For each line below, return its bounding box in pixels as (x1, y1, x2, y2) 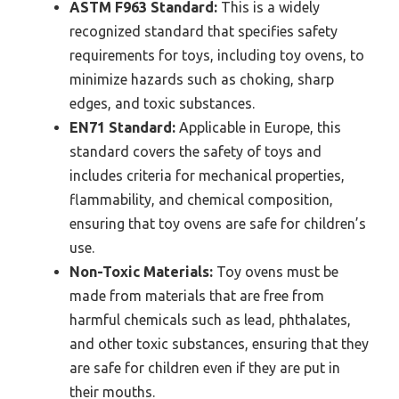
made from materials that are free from (69, 288, 324, 305)
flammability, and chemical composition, (69, 191, 333, 208)
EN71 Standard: (69, 119, 175, 136)
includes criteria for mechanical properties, (69, 167, 345, 184)
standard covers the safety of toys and (69, 143, 322, 160)
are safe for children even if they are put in (69, 360, 340, 377)
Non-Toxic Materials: (69, 264, 213, 281)
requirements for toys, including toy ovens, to (69, 47, 364, 64)
